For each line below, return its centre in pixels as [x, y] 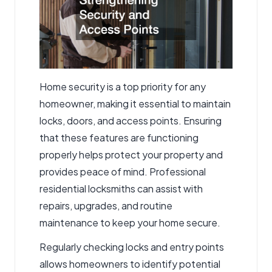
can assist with [169, 188]
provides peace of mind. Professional [123, 171]
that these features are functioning [119, 137]
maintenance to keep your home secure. [130, 222]
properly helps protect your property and [131, 154]
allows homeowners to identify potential [130, 263]
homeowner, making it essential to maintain [135, 103]
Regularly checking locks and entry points [132, 246]
